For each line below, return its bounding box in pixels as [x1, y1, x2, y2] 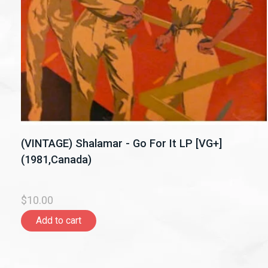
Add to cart [36, 214, 81, 226]
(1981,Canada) [21, 153, 92, 166]
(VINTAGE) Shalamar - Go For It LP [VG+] [21, 137, 222, 150]
